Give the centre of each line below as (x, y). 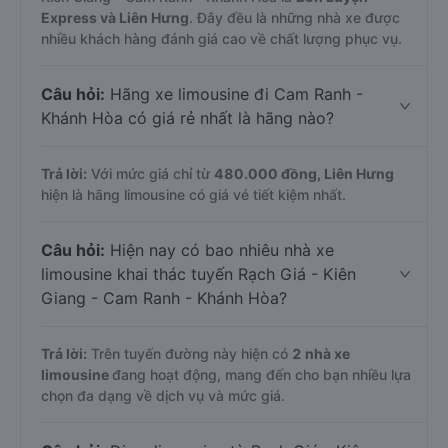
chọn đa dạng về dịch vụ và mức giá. (163, 395)
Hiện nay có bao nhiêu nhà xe (219, 250)
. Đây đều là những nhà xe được (294, 17)
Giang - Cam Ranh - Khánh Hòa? (164, 298)
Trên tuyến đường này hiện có (189, 353)
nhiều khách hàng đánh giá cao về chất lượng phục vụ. (221, 38)
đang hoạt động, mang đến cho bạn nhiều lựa (261, 374)
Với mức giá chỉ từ (150, 173)
